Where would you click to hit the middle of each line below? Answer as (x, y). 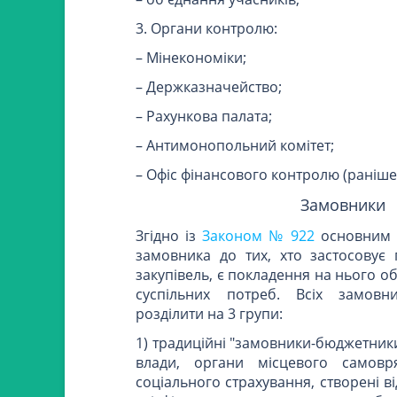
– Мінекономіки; (191, 58)
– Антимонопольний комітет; (235, 145)
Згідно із (169, 236)
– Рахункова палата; (204, 116)
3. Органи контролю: (207, 28)
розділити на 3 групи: (210, 314)
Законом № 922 (259, 236)
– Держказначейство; (209, 87)
